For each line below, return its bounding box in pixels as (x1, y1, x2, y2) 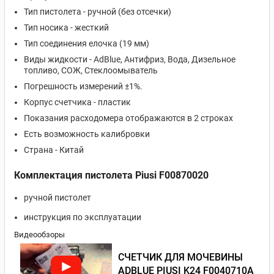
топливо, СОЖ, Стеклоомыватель (24, 65, 158, 75)
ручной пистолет (24, 193, 93, 202)
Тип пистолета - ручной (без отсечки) (24, 7, 171, 17)
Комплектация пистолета (14, 169, 135, 181)
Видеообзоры (14, 230, 65, 239)
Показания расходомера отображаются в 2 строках (24, 113, 233, 123)
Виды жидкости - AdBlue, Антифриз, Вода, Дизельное (24, 54, 235, 64)
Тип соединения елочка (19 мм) (24, 39, 149, 48)
